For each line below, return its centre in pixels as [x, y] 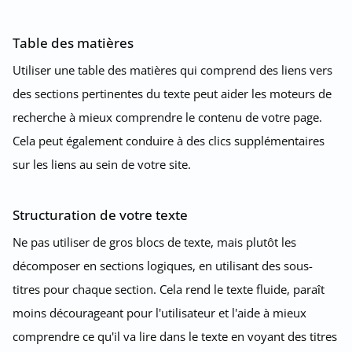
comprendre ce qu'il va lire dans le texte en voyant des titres [175, 336]
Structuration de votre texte [100, 214]
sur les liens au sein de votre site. [102, 164]
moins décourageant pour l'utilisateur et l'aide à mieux [159, 312]
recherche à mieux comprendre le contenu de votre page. [167, 117]
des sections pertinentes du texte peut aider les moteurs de [172, 93]
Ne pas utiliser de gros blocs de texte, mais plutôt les [154, 242]
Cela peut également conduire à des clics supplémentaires [169, 140]
